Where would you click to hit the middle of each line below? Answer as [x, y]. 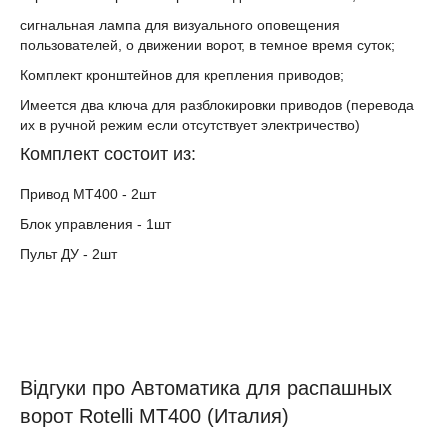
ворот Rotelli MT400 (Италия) [154, 416]
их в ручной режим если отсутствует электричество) [190, 125]
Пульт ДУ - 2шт [68, 254]
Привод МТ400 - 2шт [88, 194]
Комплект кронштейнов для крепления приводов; [182, 75]
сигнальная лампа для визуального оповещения [180, 25]
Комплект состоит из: [108, 154]
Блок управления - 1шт [95, 224]
